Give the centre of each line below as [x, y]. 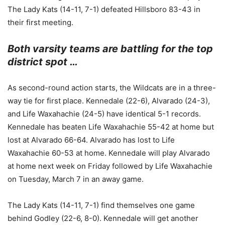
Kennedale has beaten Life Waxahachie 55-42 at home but [111, 127]
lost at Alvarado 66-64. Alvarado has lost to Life [91, 140]
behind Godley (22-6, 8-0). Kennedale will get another [103, 218]
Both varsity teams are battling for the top [110, 48]
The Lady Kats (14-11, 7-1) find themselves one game [101, 205]
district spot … [43, 62]
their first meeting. [40, 22]
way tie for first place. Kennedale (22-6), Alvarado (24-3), [109, 100]
